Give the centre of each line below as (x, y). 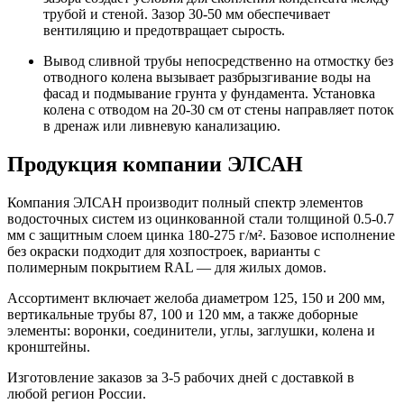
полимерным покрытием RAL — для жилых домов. (167, 267)
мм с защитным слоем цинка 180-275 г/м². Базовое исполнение (201, 234)
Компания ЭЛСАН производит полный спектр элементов (185, 202)
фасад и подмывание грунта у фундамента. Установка (209, 93)
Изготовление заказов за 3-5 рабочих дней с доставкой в (181, 377)
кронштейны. (49, 346)
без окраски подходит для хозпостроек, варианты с (164, 251)
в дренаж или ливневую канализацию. (162, 125)
